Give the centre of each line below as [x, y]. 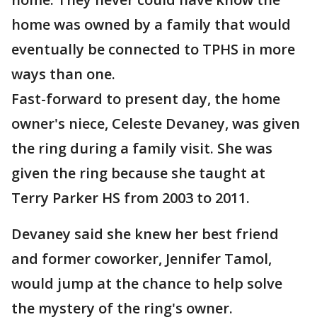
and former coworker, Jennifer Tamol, [142, 259]
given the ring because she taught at [138, 173]
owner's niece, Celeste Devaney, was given [156, 123]
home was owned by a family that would [151, 24]
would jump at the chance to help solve [147, 283]
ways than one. [63, 74]
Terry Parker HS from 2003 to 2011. [131, 198]
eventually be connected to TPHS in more [153, 49]
